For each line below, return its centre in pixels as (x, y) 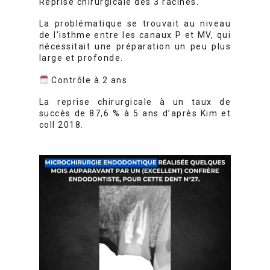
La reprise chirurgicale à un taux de (135, 102)
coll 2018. (61, 125)
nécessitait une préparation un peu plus (135, 47)
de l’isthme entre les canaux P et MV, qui (135, 35)
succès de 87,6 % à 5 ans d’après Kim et (135, 114)
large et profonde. (81, 58)
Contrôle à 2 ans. (89, 80)
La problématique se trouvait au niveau (135, 24)
